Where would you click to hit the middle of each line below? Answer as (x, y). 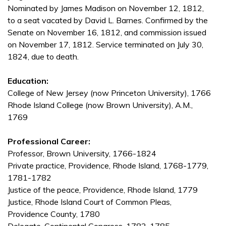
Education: (28, 81)
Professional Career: (49, 142)
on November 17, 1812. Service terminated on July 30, (105, 45)
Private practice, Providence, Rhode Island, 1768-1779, (108, 166)
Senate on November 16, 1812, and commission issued (107, 33)
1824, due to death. (43, 57)
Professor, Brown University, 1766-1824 (82, 154)
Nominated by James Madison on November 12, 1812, (106, 8)
